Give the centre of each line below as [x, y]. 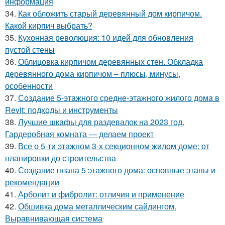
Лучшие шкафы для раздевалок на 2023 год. [101, 122]
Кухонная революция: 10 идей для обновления [106, 37]
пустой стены [30, 49]
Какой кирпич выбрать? [49, 25]
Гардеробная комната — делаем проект [79, 134]
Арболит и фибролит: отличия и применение [101, 194]
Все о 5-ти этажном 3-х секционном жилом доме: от [114, 146]
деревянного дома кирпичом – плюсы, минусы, [93, 74]
